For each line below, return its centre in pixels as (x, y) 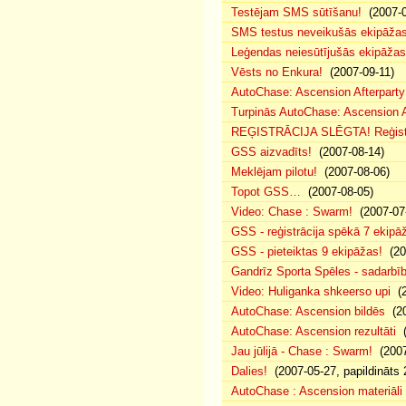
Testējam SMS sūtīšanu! (296, 12)
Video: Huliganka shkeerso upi (311, 291)
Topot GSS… (266, 192)
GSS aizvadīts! (271, 152)
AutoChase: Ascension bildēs (308, 311)
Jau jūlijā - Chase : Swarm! (302, 351)
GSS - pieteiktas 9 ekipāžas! (307, 251)
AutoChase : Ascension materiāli (317, 391)
